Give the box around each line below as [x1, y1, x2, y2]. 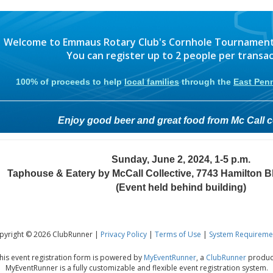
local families [124, 77, 179, 87]
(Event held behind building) [115, 182, 246, 193]
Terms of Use [155, 229, 201, 239]
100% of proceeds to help [16, 77, 124, 87]
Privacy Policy [101, 229, 147, 239]
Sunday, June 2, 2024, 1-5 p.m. [111, 154, 250, 165]
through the [179, 77, 233, 87]
